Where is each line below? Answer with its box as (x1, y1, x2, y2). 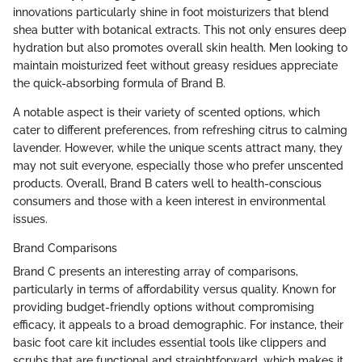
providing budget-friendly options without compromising (13, 300, 314, 314)
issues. (13, 212, 48, 225)
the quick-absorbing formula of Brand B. (13, 76, 225, 90)
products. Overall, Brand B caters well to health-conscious (13, 176, 322, 190)
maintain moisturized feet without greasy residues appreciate (13, 58, 338, 72)
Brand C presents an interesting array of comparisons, (13, 264, 298, 278)
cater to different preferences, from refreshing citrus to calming (13, 123, 347, 137)
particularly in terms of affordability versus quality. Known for (13, 282, 336, 296)
